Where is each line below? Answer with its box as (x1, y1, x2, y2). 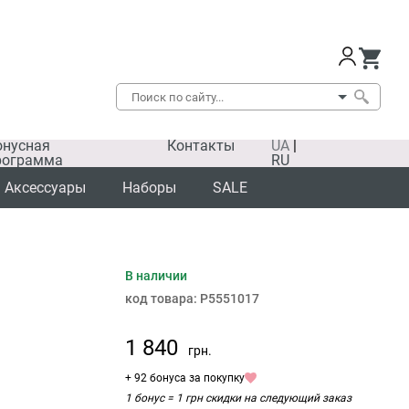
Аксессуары (5, 179, 86, 196)
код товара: (125, 291, 200, 306)
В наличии (125, 268, 187, 283)
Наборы (122, 179, 176, 196)
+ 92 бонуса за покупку (125, 372, 245, 384)
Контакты (166, 137, 235, 154)
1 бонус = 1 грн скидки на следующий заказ (125, 392, 351, 404)
